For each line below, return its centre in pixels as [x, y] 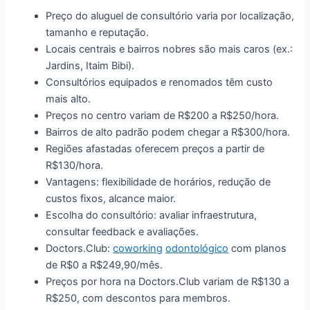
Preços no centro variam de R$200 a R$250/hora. [163, 115]
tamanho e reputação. [98, 32]
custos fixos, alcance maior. [111, 198]
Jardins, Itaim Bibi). [90, 65]
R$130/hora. [75, 165]
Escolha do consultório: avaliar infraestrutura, [152, 215]
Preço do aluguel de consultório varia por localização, [170, 16]
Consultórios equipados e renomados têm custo [159, 82]
